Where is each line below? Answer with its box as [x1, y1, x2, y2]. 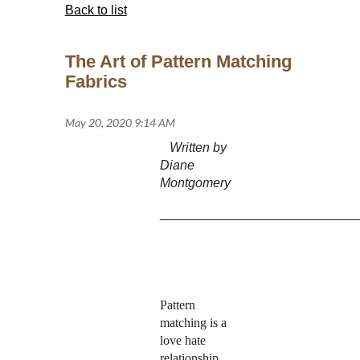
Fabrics [64, 72, 127, 92]
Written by [169, 141, 227, 155]
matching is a [159, 316, 227, 330]
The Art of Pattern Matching [64, 51, 292, 72]
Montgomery [159, 176, 231, 190]
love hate [159, 333, 206, 348]
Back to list [64, 3, 127, 18]
